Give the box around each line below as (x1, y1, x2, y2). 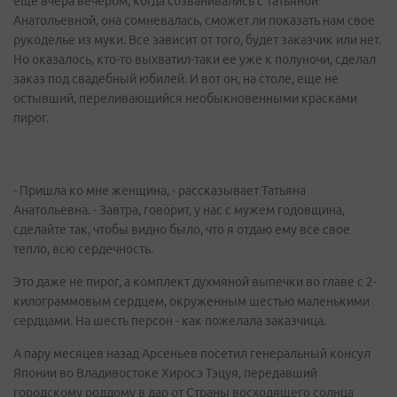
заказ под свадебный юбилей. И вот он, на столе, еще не (13, 72, 339, 86)
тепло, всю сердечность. (13, 242, 153, 256)
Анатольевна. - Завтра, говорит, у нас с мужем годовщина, (13, 203, 345, 217)
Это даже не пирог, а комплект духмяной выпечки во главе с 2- (13, 275, 377, 289)
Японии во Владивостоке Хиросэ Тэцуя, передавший (13, 366, 317, 380)
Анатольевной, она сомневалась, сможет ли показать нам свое (13, 13, 375, 27)
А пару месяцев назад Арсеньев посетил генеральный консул (13, 346, 370, 361)
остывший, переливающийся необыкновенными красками (13, 91, 357, 105)
